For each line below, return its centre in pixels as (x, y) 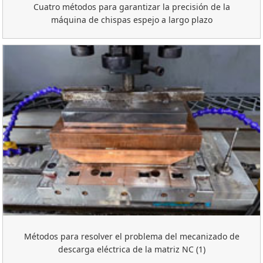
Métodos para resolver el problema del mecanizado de (131, 236)
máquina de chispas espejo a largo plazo (131, 19)
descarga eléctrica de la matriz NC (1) (131, 249)
